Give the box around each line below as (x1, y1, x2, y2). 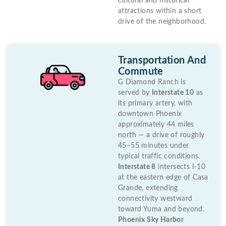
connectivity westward (118, 195, 193, 202)
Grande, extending (118, 184, 178, 192)
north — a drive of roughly (118, 131, 205, 139)
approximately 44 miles (118, 121, 194, 128)
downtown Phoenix (118, 110, 182, 118)
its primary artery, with (118, 99, 193, 107)
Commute (118, 66, 163, 77)
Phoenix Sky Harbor (118, 216, 184, 223)
